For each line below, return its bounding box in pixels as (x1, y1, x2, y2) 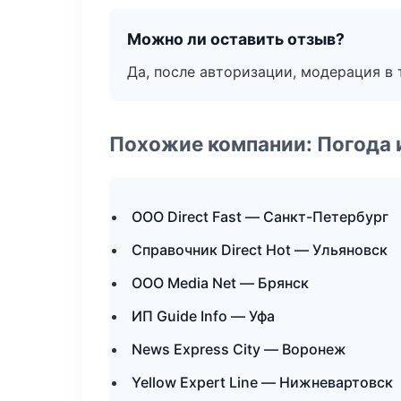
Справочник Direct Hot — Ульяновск (132, 241, 388, 259)
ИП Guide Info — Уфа (132, 307, 275, 325)
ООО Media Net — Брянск (132, 274, 309, 292)
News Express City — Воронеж (132, 340, 346, 358)
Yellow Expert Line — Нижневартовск (132, 373, 393, 391)
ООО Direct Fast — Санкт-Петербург (132, 208, 388, 226)
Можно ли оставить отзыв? (127, 30, 345, 48)
